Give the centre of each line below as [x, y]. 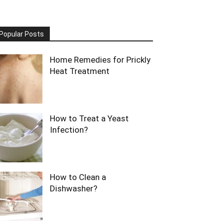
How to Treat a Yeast [89, 118]
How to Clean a [78, 177]
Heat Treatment [80, 71]
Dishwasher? [74, 188]
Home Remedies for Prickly [100, 60]
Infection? [69, 130]
